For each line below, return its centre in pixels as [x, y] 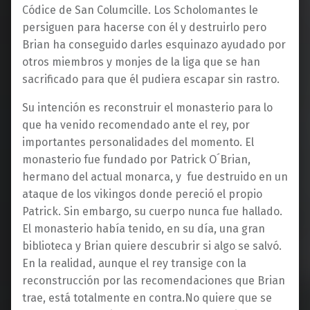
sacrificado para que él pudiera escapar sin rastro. [151, 79]
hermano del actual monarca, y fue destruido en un [155, 176]
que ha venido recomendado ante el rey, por [136, 125]
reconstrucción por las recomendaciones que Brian [154, 280]
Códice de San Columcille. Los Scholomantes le [140, 10]
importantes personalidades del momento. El [138, 142]
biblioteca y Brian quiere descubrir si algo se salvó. [152, 246]
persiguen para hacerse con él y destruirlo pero [144, 27]
